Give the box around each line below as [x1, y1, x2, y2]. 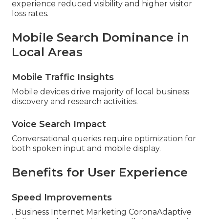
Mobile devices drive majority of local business [12, 87, 189, 97]
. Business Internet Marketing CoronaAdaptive [12, 207, 192, 217]
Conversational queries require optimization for [12, 134, 196, 144]
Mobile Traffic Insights [12, 72, 114, 83]
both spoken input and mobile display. [12, 144, 161, 153]
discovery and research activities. [12, 97, 138, 107]
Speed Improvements [12, 192, 112, 203]
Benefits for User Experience [12, 165, 188, 180]
